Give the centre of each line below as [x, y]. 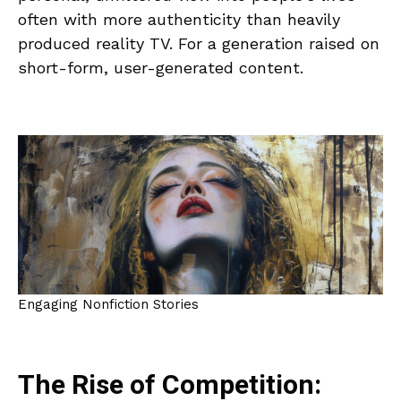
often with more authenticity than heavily [179, 20]
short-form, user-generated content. [161, 68]
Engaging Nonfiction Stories [108, 304]
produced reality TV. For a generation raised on [199, 44]
